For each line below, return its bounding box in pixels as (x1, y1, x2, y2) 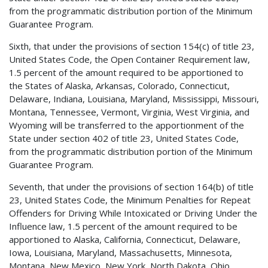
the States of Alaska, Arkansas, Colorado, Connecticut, (9, 79, 230, 92)
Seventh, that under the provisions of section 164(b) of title (9, 180, 254, 193)
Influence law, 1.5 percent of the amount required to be (9, 220, 237, 232)
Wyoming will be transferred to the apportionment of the (9, 118, 244, 131)
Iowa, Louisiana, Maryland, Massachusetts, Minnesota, (9, 246, 232, 258)
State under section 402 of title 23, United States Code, (9, 132, 239, 144)
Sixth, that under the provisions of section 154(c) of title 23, (9, 39, 254, 52)
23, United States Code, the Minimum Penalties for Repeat (9, 193, 251, 206)
